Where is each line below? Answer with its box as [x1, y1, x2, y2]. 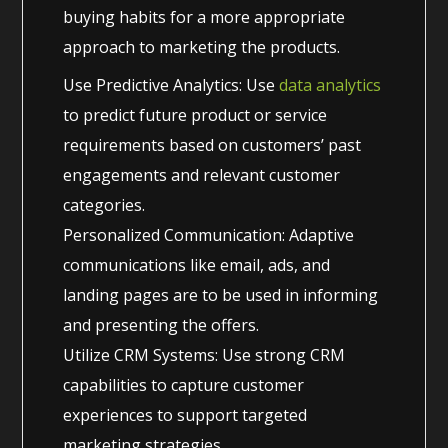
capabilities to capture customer [63, 373, 305, 396]
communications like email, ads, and [63, 253, 331, 276]
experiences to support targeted [63, 403, 308, 426]
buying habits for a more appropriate [63, 5, 346, 28]
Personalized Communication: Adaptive [63, 223, 355, 246]
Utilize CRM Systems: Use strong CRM [63, 343, 346, 366]
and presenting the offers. [63, 313, 260, 336]
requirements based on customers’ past [63, 133, 362, 156]
